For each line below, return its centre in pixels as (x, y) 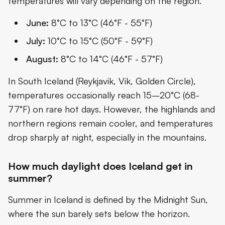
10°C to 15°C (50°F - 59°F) (99, 41)
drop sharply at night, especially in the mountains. (107, 137)
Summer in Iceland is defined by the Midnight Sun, (108, 200)
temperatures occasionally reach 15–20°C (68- (104, 95)
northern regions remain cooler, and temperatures (110, 123)
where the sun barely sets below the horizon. (99, 214)
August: (42, 59)
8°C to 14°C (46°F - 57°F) (110, 59)
